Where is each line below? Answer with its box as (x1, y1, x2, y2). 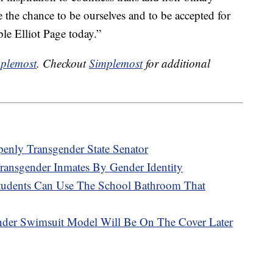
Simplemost (89, 55, 143, 71)
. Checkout (37, 55, 89, 71)
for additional (143, 55, 210, 71)
